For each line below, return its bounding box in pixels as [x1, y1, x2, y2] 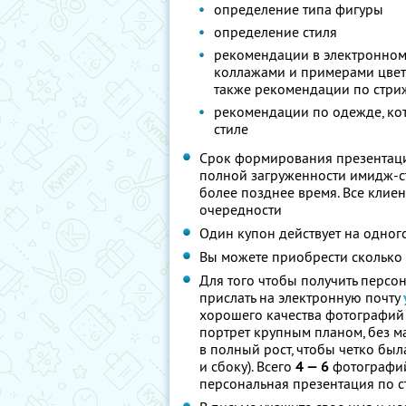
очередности [199, 200, 282, 218]
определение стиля [214, 23, 337, 41]
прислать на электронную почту [199, 288, 403, 306]
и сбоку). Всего [199, 357, 295, 375]
